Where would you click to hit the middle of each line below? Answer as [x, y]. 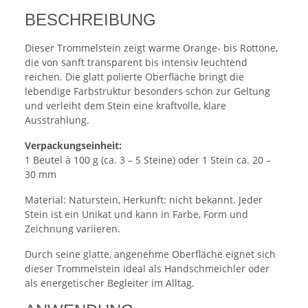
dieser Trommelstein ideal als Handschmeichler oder [147, 269]
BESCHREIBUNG [90, 20]
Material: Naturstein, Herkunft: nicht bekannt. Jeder [144, 200]
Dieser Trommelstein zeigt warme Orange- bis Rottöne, [151, 48]
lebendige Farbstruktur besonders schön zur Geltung [147, 91]
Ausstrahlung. [57, 120]
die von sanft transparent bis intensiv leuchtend [136, 63]
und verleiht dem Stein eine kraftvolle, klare [125, 106]
